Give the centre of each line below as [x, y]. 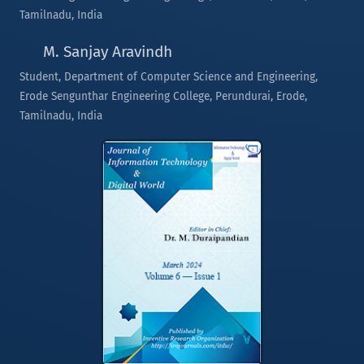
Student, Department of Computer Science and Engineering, [169, 77]
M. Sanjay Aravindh [106, 52]
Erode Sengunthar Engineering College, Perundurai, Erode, [163, 96]
